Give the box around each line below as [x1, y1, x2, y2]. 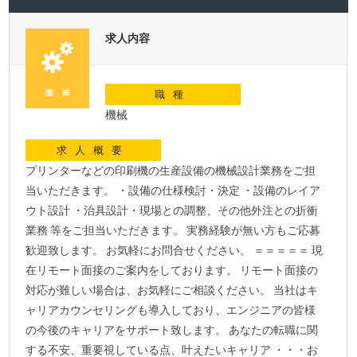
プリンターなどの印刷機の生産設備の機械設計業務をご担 [25, 164, 316, 178]
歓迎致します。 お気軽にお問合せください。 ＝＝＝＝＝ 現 [25, 244, 324, 257]
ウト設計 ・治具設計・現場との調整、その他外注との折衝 [25, 204, 319, 218]
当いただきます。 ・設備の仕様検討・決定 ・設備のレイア [25, 184, 321, 198]
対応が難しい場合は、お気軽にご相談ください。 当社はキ [25, 284, 319, 297]
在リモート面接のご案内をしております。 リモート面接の [25, 264, 319, 277]
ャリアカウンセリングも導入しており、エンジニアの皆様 [25, 304, 316, 317]
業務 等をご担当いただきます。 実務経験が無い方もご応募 [25, 224, 321, 237]
